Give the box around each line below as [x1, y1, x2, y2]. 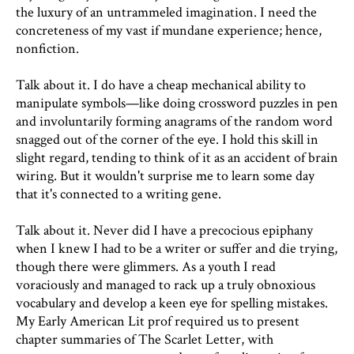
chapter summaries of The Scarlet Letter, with [16, 330, 273, 348]
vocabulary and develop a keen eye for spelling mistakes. [16, 294, 328, 312]
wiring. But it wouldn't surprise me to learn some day [16, 167, 314, 185]
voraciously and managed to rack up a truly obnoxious [16, 276, 315, 294]
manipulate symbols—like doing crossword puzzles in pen [16, 94, 338, 112]
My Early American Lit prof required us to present [16, 312, 299, 330]
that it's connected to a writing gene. [16, 185, 221, 203]
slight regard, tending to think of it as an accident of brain [16, 149, 338, 167]
